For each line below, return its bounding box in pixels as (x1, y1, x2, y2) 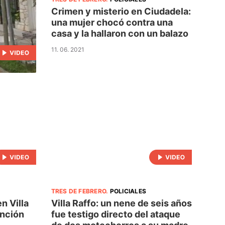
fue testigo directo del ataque (51, 208, 180, 219)
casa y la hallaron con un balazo (51, 28, 188, 39)
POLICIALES (109, 187, 146, 195)
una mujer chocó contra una (51, 17, 173, 28)
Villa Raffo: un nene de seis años (51, 197, 192, 208)
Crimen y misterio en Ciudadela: (51, 6, 191, 17)
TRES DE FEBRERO (51, 187, 106, 195)
